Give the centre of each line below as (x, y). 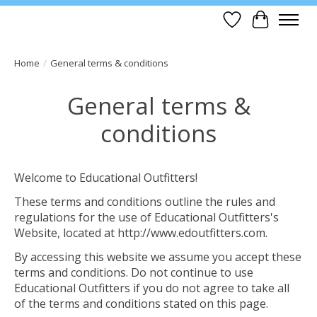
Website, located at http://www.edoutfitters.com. (141, 233)
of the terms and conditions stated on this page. (141, 304)
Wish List (256, 27)
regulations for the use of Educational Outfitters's (146, 218)
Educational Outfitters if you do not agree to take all (152, 288)
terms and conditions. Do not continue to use (134, 273)
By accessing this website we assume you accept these (158, 257)
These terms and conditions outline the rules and (145, 202)
